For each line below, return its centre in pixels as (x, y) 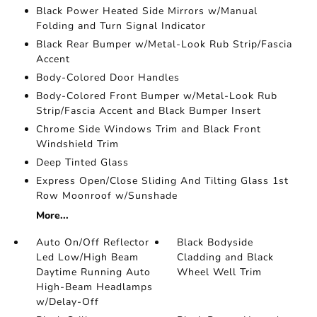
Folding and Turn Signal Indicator (121, 26)
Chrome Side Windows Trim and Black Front (148, 129)
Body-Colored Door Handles (108, 77)
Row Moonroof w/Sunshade (106, 196)
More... (52, 215)
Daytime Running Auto (93, 272)
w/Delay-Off (67, 302)
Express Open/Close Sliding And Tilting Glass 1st (162, 181)
